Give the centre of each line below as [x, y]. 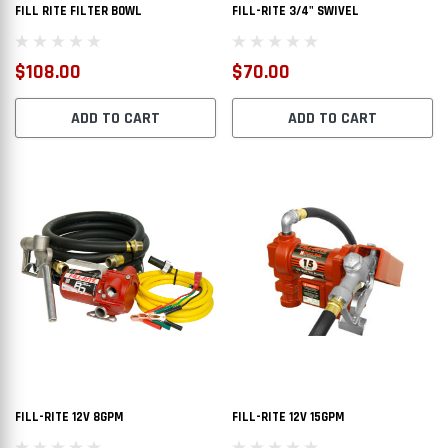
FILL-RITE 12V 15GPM [288, 417]
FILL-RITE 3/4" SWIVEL [295, 11]
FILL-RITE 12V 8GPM [69, 417]
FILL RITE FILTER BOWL [78, 11]
